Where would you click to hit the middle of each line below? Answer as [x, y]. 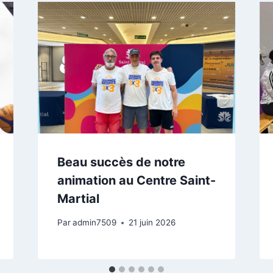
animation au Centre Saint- [136, 181]
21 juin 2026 [152, 223]
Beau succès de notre [121, 162]
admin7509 [94, 223]
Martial [78, 199]
